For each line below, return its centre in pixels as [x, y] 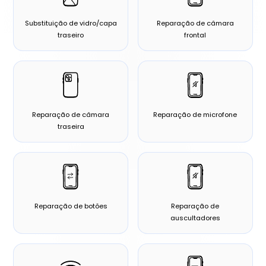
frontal [195, 35]
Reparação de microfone [195, 115]
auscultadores [195, 218]
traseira [71, 127]
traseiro [71, 35]
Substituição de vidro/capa [71, 23]
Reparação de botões [71, 206]
